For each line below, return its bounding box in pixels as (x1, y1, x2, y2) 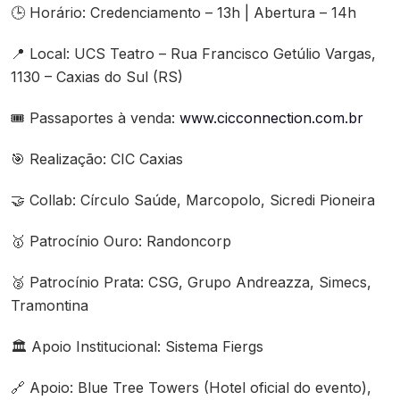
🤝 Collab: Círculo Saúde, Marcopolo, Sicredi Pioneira (11, 191, 375, 209)
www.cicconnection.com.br (179, 109, 363, 127)
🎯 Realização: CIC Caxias (11, 150, 183, 168)
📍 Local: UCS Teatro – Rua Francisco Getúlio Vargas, (11, 45, 376, 62)
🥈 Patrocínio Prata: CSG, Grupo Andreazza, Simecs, (11, 273, 371, 291)
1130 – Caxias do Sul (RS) (11, 68, 183, 86)
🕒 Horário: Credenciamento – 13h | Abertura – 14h (11, 4, 356, 21)
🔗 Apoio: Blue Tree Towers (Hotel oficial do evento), (11, 379, 371, 396)
